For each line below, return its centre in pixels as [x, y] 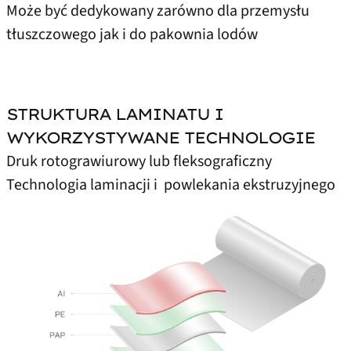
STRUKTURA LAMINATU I [115, 114]
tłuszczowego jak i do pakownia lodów [132, 34]
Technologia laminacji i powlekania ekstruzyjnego [171, 185]
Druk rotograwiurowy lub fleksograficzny [139, 161]
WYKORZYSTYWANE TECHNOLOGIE [161, 137]
